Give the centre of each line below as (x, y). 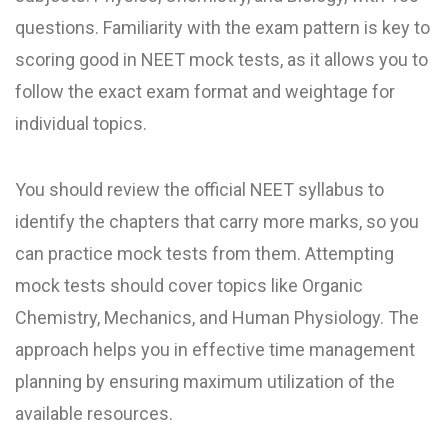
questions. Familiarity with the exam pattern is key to (222, 27)
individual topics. (81, 123)
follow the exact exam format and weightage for (205, 91)
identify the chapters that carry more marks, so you (217, 221)
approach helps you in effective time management (215, 349)
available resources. (94, 413)
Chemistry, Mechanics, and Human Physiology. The (217, 317)
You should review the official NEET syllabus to (199, 189)
